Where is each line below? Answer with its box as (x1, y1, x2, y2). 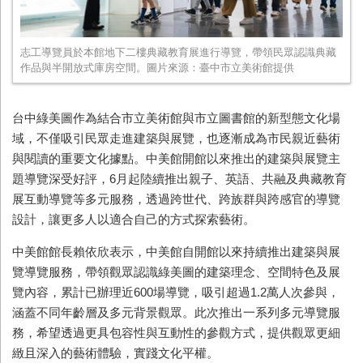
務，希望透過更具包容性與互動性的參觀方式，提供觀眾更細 (12, 325, 340, 340)
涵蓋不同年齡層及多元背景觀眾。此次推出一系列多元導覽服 (12, 305, 340, 319)
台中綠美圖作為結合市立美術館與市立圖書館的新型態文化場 (12, 110, 340, 125)
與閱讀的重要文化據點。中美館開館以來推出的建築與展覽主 (12, 151, 340, 165)
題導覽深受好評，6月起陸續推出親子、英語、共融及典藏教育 (12, 171, 347, 186)
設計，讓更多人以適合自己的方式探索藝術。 (12, 211, 255, 226)
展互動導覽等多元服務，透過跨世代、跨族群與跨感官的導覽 (12, 191, 340, 206)
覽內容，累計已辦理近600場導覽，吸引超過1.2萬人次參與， (12, 284, 340, 299)
